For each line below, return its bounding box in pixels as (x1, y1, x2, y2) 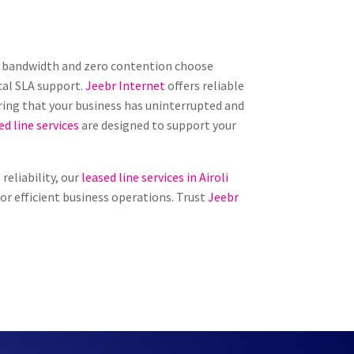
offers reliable (168, 77, 245, 94)
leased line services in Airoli (81, 169, 229, 186)
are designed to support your (79, 117, 237, 134)
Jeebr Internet (83, 77, 168, 94)
